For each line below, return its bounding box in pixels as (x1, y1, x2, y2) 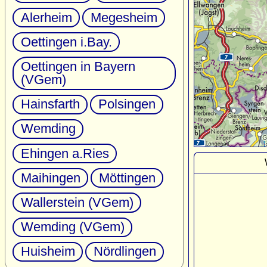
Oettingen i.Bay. (20, 34, 112, 49)
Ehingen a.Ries (20, 145, 109, 161)
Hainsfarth (20, 97, 80, 112)
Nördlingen (93, 244, 156, 259)
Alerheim (20, 10, 72, 25)
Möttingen (98, 170, 156, 185)
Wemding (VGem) (20, 219, 125, 235)
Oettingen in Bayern (20, 59, 135, 74)
